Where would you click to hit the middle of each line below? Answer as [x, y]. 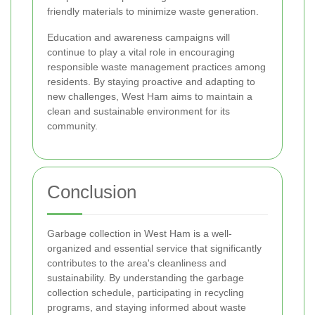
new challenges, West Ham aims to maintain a [150, 97]
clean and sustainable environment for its [139, 111]
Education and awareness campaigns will [139, 38]
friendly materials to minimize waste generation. [153, 12]
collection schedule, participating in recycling [146, 293]
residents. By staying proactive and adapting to [151, 82]
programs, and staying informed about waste [147, 308]
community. [72, 126]
